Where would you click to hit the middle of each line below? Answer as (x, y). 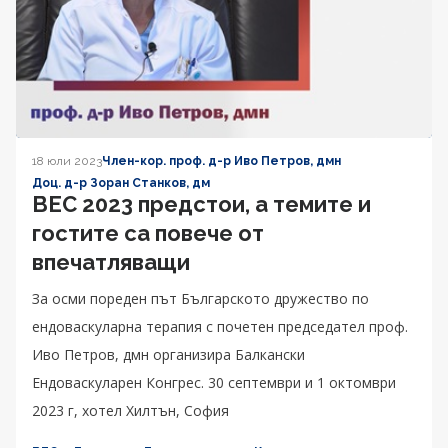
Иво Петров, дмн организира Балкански (168, 355)
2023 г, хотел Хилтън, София (130, 411)
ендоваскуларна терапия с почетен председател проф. (220, 327)
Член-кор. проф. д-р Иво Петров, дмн (221, 161)
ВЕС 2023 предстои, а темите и (201, 204)
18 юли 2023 (67, 161)
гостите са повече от (148, 233)
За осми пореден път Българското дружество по (200, 299)
